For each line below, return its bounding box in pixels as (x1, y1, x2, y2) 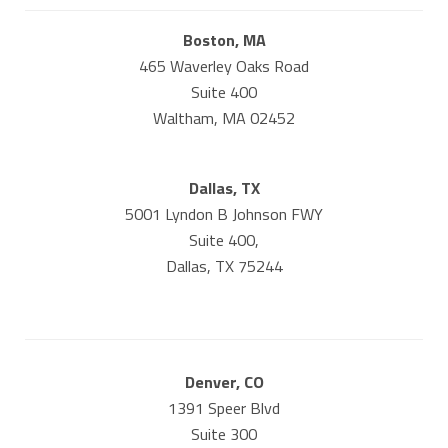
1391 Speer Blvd (168, 396, 280, 421)
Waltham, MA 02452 (153, 105, 295, 130)
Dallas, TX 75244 (165, 253, 283, 278)
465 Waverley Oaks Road (139, 53, 309, 78)
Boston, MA (182, 27, 266, 52)
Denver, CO (184, 370, 264, 395)
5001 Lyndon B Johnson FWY (125, 201, 323, 226)
